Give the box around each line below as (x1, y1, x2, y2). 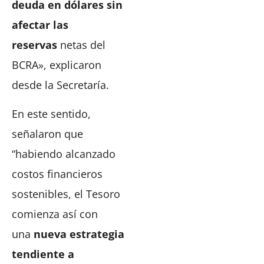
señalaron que (12, 126, 83, 141)
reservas (12, 38, 57, 52)
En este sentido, (12, 106, 91, 121)
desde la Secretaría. (12, 78, 109, 93)
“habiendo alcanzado (12, 146, 115, 161)
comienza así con (12, 206, 98, 221)
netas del (57, 38, 105, 52)
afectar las (12, 18, 68, 32)
